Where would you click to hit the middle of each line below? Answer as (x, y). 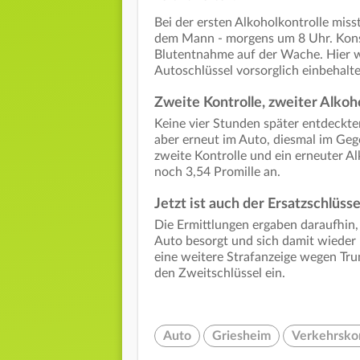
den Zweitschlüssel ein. (220, 274)
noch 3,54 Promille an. (217, 172)
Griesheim (241, 336)
